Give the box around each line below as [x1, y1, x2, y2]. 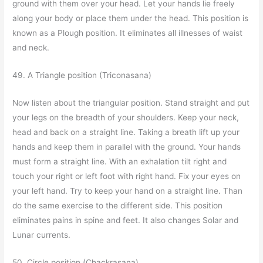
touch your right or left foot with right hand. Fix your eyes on [12, 171, 241, 181]
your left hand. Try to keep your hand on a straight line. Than [12, 186, 243, 195]
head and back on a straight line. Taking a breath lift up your [12, 127, 240, 137]
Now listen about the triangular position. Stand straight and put [12, 97, 250, 107]
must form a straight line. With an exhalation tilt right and [12, 156, 227, 166]
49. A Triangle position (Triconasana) [12, 70, 152, 80]
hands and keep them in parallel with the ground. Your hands [12, 141, 241, 151]
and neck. [12, 42, 50, 52]
